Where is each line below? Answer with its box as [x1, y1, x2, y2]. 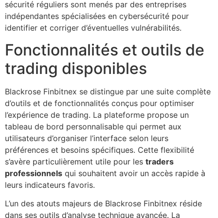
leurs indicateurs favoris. [5, 180, 95, 190]
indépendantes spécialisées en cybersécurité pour [5, 11, 189, 21]
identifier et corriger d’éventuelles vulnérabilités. [5, 23, 182, 33]
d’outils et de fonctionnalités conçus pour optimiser [5, 98, 194, 108]
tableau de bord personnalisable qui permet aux [5, 121, 182, 131]
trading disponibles [5, 58, 147, 78]
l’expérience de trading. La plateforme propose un [5, 109, 189, 120]
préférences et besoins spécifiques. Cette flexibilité [5, 145, 194, 155]
